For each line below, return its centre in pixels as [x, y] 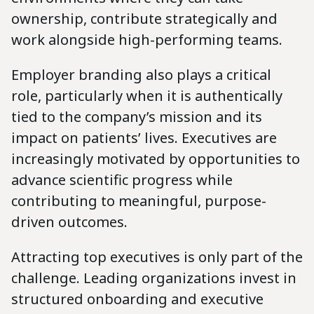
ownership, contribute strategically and [144, 18]
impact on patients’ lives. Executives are [144, 137]
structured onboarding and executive [137, 299]
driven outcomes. [69, 221]
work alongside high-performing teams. [147, 39]
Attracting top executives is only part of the [157, 257]
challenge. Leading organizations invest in [154, 278]
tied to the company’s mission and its [137, 116]
